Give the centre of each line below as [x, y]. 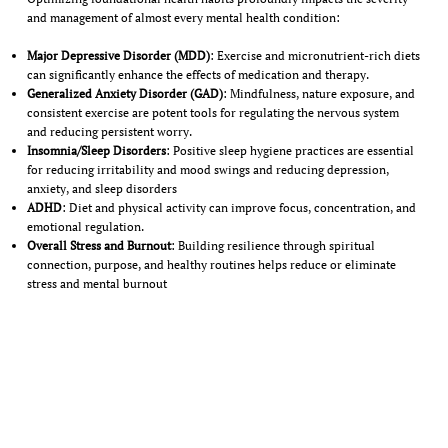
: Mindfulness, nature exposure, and [318, 94]
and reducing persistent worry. [109, 132]
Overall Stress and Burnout [98, 246]
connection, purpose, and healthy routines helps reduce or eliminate [211, 265]
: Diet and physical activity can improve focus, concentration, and [238, 208]
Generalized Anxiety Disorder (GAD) [124, 94]
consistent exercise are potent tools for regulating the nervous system [212, 113]
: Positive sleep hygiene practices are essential [289, 151]
